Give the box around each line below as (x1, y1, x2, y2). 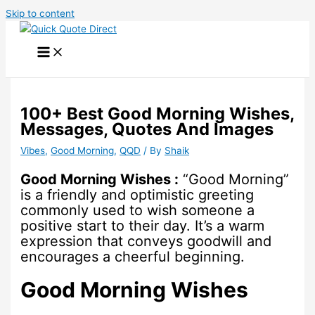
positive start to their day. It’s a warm (20, 217, 265, 235)
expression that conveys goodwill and (20, 233, 272, 250)
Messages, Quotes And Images (20, 119, 274, 140)
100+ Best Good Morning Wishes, (20, 103, 295, 124)
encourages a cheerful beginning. (20, 248, 245, 266)
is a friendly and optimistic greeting (20, 186, 255, 204)
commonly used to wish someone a (20, 202, 255, 219)
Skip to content (6, 8, 75, 19)
